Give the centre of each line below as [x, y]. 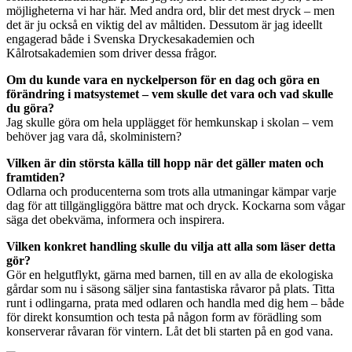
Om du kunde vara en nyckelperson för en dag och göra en [163, 79]
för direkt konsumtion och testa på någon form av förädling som [164, 317]
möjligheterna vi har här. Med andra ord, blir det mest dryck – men [170, 10]
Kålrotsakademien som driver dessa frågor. [112, 53]
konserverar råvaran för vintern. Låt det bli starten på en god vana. [170, 331]
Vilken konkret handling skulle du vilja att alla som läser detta [171, 246]
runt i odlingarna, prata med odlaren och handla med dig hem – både [175, 302]
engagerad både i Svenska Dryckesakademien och [130, 38]
